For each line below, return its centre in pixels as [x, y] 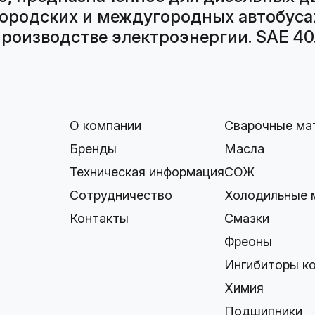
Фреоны [249, 242]
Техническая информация [147, 172]
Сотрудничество [121, 195]
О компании [106, 126]
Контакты [99, 218]
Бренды [94, 149]
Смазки [247, 218]
